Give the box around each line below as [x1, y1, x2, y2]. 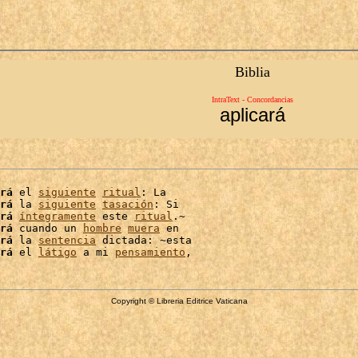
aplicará [219, 104, 285, 125]
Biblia [234, 64, 270, 80]
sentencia [38, 234, 96, 246]
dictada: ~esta [96, 234, 192, 246]
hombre [83, 222, 121, 234]
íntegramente [19, 210, 96, 222]
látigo [38, 246, 77, 258]
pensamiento [115, 246, 185, 258]
